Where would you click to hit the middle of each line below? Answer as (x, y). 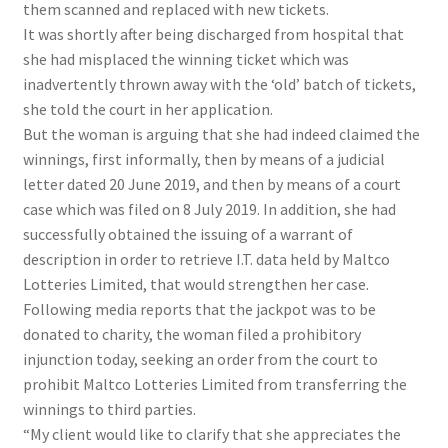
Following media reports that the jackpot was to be (199, 309)
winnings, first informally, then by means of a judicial (203, 159)
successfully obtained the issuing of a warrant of (187, 234)
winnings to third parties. (109, 409)
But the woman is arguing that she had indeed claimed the (221, 134)
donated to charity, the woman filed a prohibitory (191, 334)
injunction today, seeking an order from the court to (200, 359)
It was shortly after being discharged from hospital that (213, 34)
